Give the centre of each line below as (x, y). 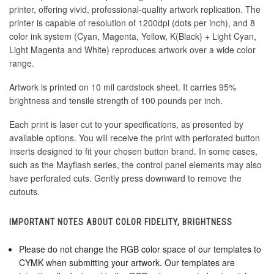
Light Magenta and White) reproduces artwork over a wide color (132, 50)
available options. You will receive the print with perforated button (135, 138)
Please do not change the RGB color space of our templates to (140, 249)
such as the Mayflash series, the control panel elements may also (135, 165)
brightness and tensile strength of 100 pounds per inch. (116, 101)
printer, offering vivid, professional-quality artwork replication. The (135, 9)
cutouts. (24, 192)
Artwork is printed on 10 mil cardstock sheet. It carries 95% (123, 87)
